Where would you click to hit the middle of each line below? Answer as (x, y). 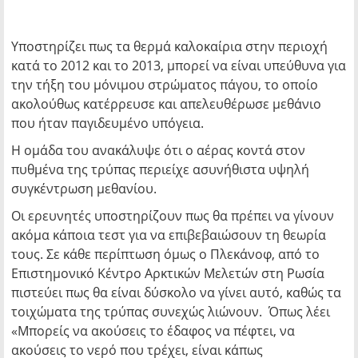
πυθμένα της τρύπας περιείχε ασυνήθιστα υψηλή (160, 169)
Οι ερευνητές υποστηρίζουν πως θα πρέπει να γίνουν (173, 216)
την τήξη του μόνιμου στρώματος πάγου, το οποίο (165, 85)
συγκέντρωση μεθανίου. (86, 189)
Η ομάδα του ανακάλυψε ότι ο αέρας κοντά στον (158, 150)
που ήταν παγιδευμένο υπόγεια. (107, 123)
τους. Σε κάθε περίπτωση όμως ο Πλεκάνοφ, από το (165, 254)
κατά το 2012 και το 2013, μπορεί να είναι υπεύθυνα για (179, 66)
